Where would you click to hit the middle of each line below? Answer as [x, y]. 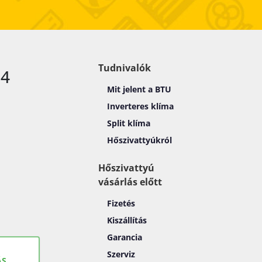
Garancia [125, 237]
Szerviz [121, 254]
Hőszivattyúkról [139, 140]
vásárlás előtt [130, 182]
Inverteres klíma [140, 106]
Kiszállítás [127, 220]
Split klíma [129, 123]
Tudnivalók [125, 68]
